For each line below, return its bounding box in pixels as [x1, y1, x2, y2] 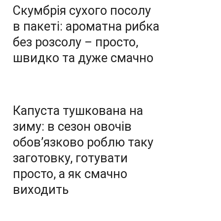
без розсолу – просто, [13, 35, 138, 49]
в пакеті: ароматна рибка [13, 19, 159, 34]
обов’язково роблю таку [13, 135, 153, 149]
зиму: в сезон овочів [13, 119, 132, 134]
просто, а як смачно [13, 167, 127, 181]
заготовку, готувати [13, 151, 128, 165]
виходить [13, 183, 69, 197]
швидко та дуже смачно [13, 51, 153, 65]
